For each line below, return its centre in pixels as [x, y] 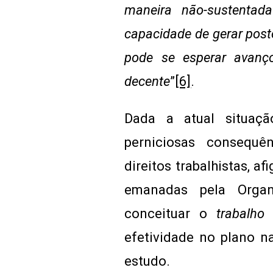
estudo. [147, 261]
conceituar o [170, 214]
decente [147, 81]
